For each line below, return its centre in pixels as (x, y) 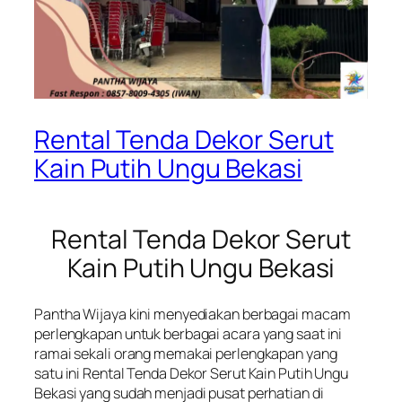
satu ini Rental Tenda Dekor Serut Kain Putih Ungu (192, 374)
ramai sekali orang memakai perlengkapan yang (186, 354)
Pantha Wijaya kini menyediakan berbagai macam (192, 315)
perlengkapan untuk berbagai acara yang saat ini (188, 334)
